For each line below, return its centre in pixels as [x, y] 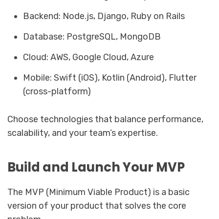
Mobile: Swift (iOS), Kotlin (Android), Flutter [110, 78]
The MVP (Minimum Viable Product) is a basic [99, 192]
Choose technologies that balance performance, [105, 120]
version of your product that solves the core [97, 206]
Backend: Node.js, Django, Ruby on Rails [104, 16]
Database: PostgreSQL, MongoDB [92, 37]
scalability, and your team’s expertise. [83, 133]
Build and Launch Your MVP [96, 167]
